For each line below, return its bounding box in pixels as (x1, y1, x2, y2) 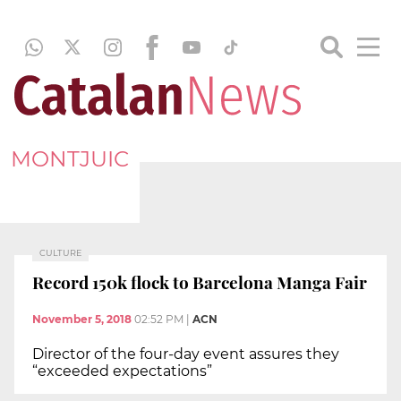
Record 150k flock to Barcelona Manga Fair (32, 269, 367, 294)
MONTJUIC (11, 145, 129, 172)
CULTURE (39, 248, 81, 258)
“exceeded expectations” (32, 363, 212, 380)
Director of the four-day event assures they (32, 346, 339, 363)
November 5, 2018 (32, 312, 132, 327)
